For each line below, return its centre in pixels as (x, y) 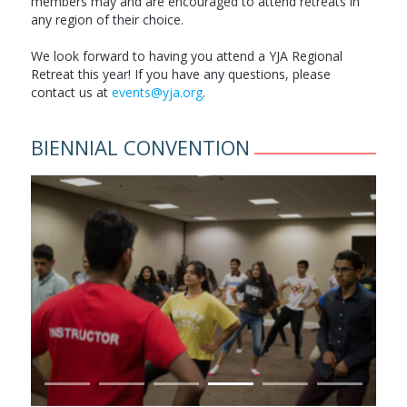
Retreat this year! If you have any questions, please (180, 74)
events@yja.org (157, 93)
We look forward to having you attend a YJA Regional (186, 56)
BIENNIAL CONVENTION (140, 148)
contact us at (71, 93)
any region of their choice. (107, 20)
